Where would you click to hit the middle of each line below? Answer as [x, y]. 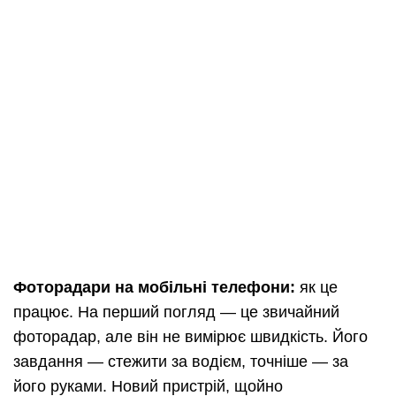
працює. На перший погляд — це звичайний [176, 312]
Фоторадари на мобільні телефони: [154, 288]
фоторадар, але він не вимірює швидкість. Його [190, 337]
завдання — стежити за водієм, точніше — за [181, 362]
